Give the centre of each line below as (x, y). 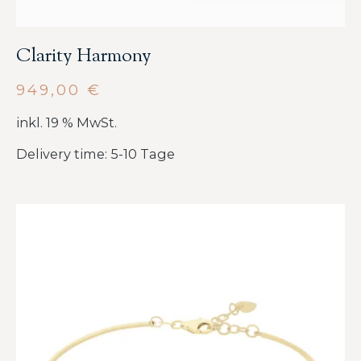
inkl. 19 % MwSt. (66, 122)
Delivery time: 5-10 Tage (95, 154)
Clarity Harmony (84, 56)
